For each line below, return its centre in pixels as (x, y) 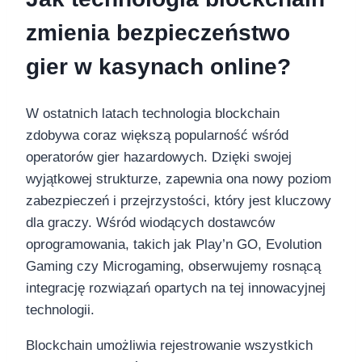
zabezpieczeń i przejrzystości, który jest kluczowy (179, 200)
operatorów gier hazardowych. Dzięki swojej (159, 157)
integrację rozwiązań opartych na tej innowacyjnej (176, 288)
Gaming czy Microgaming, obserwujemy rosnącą (173, 266)
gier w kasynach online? (158, 66)
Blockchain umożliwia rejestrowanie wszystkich (169, 345)
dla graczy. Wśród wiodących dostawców (150, 222)
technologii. (60, 309)
